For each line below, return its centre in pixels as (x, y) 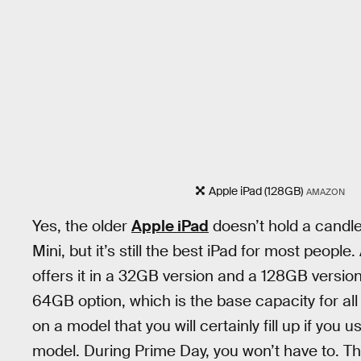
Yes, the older (82, 226)
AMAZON (326, 191)
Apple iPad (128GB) (256, 191)
